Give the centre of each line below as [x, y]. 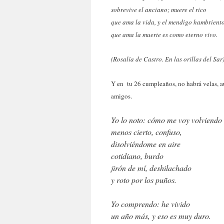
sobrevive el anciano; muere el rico [159, 9]
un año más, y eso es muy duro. [161, 216]
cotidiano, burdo [137, 156]
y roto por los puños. [144, 180]
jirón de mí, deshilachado [151, 168]
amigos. [121, 96]
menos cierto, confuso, [146, 132]
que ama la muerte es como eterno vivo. [164, 34]
